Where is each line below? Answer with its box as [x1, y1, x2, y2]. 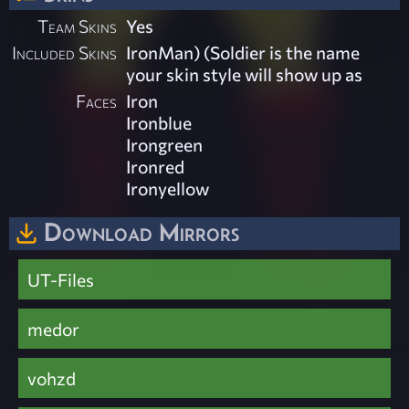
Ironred [126, 155, 185, 178]
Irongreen [126, 133, 204, 156]
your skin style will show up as [126, 63, 363, 86]
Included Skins [12, 41, 118, 64]
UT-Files [27, 267, 94, 290]
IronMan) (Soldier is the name [126, 41, 361, 64]
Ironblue [126, 111, 193, 134]
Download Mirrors [44, 217, 239, 247]
